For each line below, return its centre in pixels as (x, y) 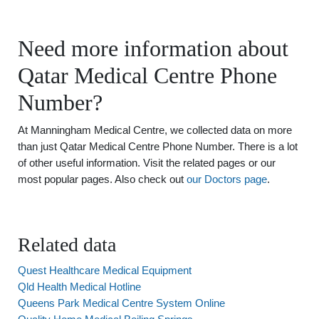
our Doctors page (227, 179)
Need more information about (153, 48)
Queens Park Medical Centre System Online (121, 303)
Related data (67, 245)
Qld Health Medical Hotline (79, 287)
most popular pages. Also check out (102, 179)
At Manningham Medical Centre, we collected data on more (155, 130)
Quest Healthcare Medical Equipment (105, 270)
